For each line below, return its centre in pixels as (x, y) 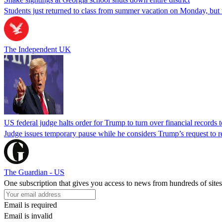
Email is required (30, 205)
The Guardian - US (34, 172)
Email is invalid (28, 216)
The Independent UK (37, 49)
